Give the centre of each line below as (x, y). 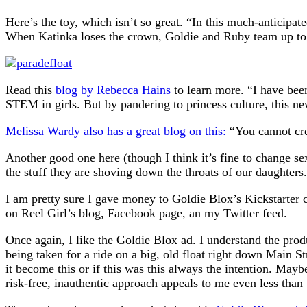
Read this (29, 89)
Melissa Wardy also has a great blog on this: (116, 131)
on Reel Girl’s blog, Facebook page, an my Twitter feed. (146, 213)
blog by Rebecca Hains (113, 89)
